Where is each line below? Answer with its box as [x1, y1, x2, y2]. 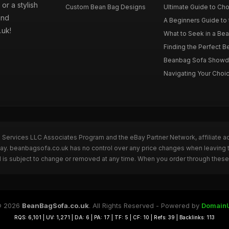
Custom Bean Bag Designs [65, 3, 146, 11]
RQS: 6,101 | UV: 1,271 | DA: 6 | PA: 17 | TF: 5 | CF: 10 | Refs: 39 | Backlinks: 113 [14, 214, 215, 220]
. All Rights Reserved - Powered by [89, 201, 201, 210]
